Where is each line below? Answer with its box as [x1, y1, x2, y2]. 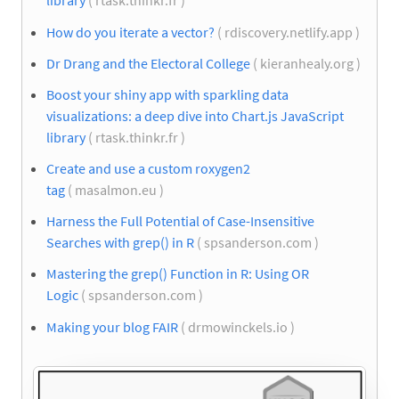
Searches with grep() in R [46, 233, 194, 252]
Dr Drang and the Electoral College [46, 53, 250, 72]
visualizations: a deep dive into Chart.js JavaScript [46, 106, 344, 125]
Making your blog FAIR [46, 317, 178, 336]
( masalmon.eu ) [65, 181, 167, 199]
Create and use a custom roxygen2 [46, 159, 250, 178]
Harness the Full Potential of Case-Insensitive [46, 212, 314, 231]
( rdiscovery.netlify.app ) [215, 22, 362, 41]
